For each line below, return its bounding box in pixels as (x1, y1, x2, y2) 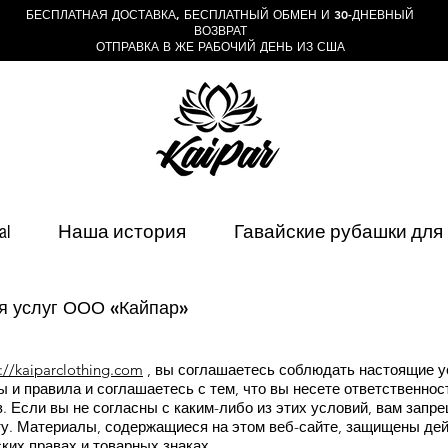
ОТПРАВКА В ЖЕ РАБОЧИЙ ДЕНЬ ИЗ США (95, 38, 345, 54)
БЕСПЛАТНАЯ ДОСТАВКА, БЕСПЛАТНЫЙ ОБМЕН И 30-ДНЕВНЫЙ (26, 6, 414, 22)
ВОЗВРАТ (193, 22, 247, 38)
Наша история (58, 222, 186, 243)
